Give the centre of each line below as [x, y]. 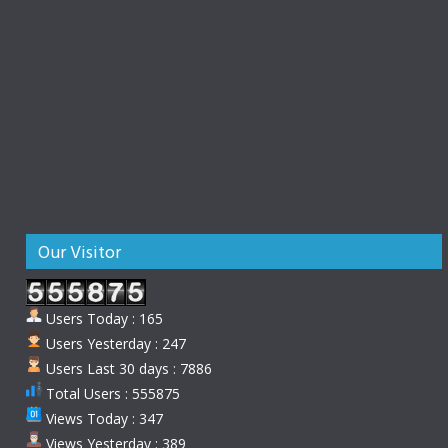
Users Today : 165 [102, 318]
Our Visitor [79, 251]
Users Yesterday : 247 [114, 343]
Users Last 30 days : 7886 [127, 368]
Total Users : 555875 [111, 393]
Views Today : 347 [102, 418]
